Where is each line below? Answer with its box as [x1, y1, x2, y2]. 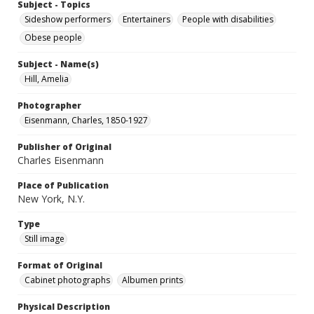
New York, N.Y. [18, 192, 85, 206]
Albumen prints [122, 274, 183, 287]
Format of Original [18, 259, 102, 272]
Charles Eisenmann [18, 153, 104, 168]
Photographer [18, 100, 81, 112]
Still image [25, 233, 64, 245]
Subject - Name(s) [18, 58, 99, 71]
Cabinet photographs [25, 274, 110, 287]
